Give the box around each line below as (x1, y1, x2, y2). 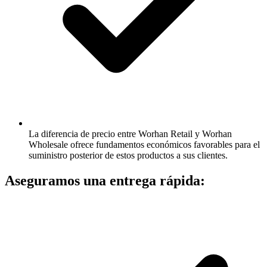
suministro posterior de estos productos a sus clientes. (29, 150, 228, 161)
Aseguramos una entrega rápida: (5, 173, 205, 189)
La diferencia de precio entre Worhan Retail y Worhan (29, 129, 232, 139)
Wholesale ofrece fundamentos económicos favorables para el (29, 139, 260, 150)
